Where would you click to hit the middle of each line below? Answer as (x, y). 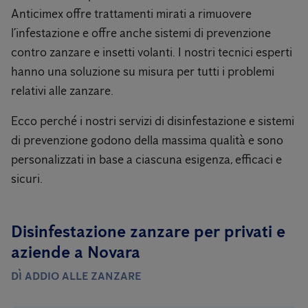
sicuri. (27, 179)
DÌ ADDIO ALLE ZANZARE (76, 276)
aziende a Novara (76, 252)
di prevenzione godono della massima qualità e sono (147, 140)
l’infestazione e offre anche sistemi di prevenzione (141, 33)
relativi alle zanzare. (62, 91)
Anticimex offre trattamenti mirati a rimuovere (131, 14)
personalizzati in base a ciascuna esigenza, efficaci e (146, 159)
